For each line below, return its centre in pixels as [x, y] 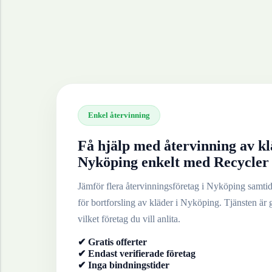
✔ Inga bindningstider [124, 265]
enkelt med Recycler [203, 162]
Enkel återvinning [119, 115]
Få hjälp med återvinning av [168, 146]
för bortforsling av [114, 202]
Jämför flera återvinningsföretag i [142, 186]
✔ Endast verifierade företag [137, 253]
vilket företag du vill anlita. [129, 219]
